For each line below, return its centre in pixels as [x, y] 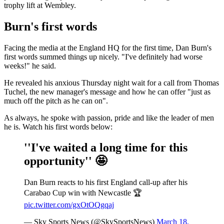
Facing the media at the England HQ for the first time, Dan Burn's [108, 47]
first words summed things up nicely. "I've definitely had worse [103, 56]
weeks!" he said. [30, 65]
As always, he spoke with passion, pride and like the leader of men [109, 117]
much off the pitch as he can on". [56, 100]
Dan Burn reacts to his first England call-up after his [106, 182]
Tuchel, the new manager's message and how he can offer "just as [107, 91]
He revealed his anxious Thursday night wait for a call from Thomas [111, 82]
